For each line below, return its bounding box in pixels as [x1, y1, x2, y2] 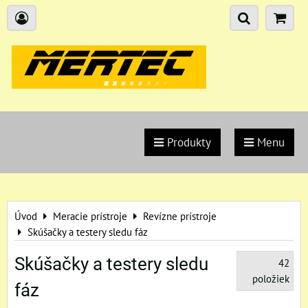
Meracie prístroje [53, 209, 127, 223]
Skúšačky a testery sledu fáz [27, 225, 148, 239]
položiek [252, 272, 289, 285]
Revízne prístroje [143, 209, 217, 223]
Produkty [164, 135, 211, 150]
